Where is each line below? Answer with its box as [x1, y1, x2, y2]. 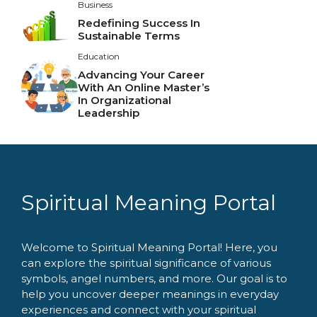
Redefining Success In [78, 16, 200, 30]
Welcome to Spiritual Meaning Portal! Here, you [21, 241, 277, 255]
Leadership [78, 106, 139, 120]
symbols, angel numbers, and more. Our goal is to [21, 272, 287, 286]
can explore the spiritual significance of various [21, 256, 271, 270]
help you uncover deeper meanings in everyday [21, 287, 279, 301]
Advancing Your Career [78, 68, 204, 82]
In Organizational [78, 93, 171, 108]
